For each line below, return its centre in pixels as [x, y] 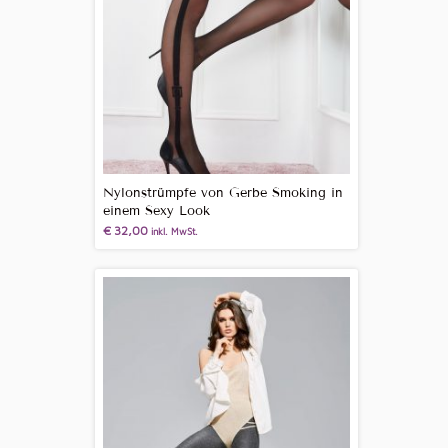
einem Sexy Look [156, 211]
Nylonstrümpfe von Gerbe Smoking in [222, 193]
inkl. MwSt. [174, 232]
